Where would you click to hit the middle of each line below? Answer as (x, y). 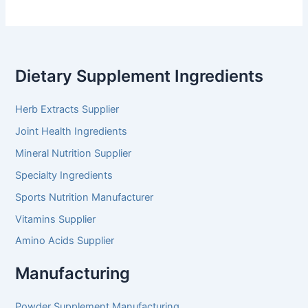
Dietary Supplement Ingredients (140, 76)
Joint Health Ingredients (71, 131)
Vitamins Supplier (56, 219)
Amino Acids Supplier (65, 241)
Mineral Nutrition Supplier (74, 153)
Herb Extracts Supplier (67, 109)
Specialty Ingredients (64, 175)
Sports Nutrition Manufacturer (85, 197)
